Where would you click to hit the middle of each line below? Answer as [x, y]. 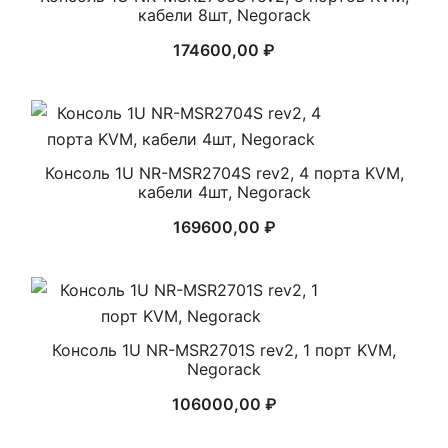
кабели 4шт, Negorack [224, 192]
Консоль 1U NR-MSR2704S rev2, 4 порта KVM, [224, 173]
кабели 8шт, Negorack [224, 15]
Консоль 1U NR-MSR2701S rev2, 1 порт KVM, [224, 350]
